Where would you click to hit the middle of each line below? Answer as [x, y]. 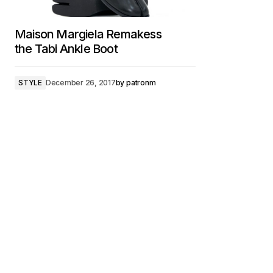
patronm [141, 83]
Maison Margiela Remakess [88, 34]
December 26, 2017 [80, 83]
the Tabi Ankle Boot [66, 49]
